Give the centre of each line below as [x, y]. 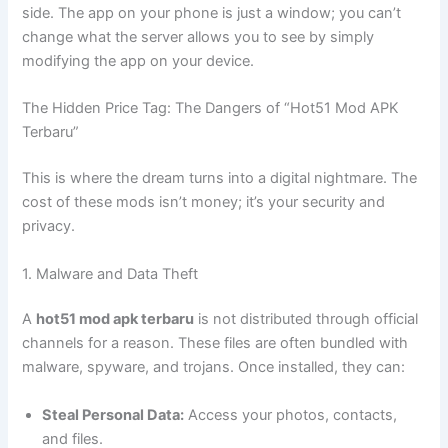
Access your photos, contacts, [291, 414]
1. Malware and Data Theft [110, 273]
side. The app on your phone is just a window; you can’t [212, 13]
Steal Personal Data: [113, 414]
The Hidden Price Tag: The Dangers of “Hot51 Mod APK [211, 108]
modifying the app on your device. [138, 61]
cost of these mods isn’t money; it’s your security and [204, 202]
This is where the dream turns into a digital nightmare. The [220, 178]
